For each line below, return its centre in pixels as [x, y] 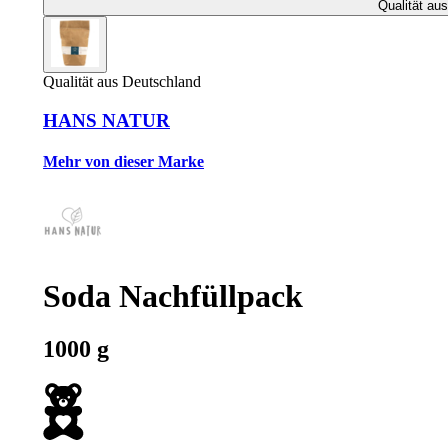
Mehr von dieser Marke [123, 161]
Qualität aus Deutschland [122, 81]
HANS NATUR [106, 120]
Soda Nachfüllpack [173, 295]
